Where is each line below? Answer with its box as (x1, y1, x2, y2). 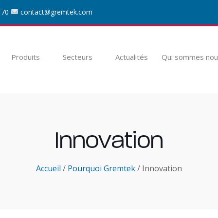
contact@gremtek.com (20, 7, 92, 17)
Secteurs (63, 52, 92, 62)
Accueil (36, 163, 61, 174)
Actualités (115, 52, 148, 62)
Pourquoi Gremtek (68, 163, 135, 174)
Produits (11, 52, 40, 62)
